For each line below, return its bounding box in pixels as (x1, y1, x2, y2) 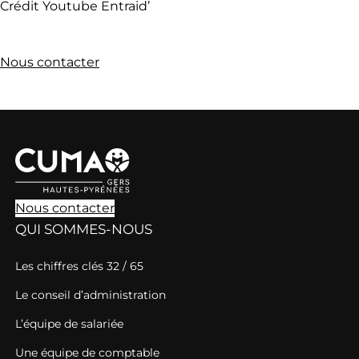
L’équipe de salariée (15, 316, 123, 331)
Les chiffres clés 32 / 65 (15, 258, 143, 273)
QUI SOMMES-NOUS (15, 220, 152, 237)
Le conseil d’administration (15, 287, 166, 302)
